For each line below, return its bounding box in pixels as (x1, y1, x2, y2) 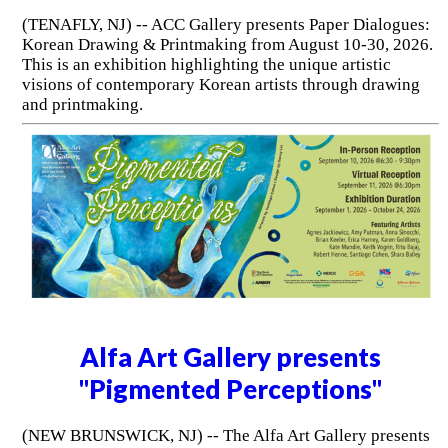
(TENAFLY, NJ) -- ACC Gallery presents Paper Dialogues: (21, 14, 430, 34)
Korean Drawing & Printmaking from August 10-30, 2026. (21, 34, 433, 54)
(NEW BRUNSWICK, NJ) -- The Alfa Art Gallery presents (21, 426, 430, 446)
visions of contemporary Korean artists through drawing (21, 74, 420, 94)
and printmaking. (21, 94, 143, 114)
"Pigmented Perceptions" (79, 373, 383, 404)
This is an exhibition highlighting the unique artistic (21, 54, 391, 74)
